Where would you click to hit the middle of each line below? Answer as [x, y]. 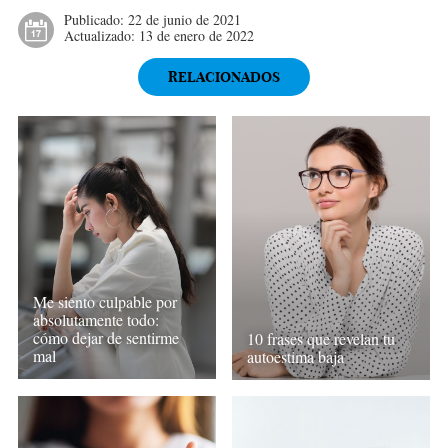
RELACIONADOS [223, 76]
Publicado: [95, 19]
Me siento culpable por [104, 302]
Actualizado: [101, 35]
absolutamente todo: [95, 320]
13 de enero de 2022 [196, 35]
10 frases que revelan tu [321, 338]
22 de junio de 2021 [184, 19]
